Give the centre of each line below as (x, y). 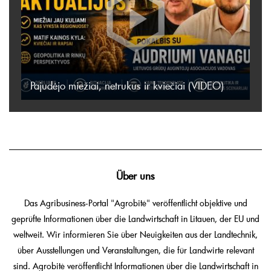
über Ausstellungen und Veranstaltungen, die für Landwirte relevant (135, 250)
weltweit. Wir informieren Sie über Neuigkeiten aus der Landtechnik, (135, 235)
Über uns (135, 176)
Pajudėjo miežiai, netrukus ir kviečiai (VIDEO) (127, 86)
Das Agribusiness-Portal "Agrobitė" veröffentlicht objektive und (135, 203)
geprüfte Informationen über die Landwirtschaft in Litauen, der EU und (135, 219)
